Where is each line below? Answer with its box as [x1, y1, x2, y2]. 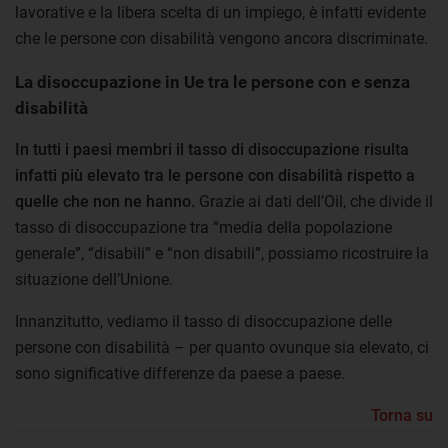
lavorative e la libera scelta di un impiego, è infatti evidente [15, 2, 426, 22]
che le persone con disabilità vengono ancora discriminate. [15, 28, 428, 48]
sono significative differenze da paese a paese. [15, 363, 345, 383]
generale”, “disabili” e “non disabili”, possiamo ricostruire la [15, 243, 429, 263]
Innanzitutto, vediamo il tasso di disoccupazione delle [15, 311, 392, 331]
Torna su [371, 405, 433, 425]
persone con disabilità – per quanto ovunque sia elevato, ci [15, 337, 429, 357]
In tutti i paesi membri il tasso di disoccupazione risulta [15, 139, 409, 159]
